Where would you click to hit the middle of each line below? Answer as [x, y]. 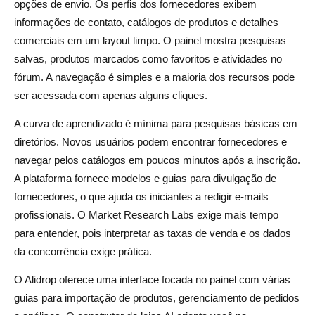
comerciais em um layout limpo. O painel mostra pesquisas [150, 40]
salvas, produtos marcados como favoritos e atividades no [148, 58]
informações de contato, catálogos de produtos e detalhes [146, 22]
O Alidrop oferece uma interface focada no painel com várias [152, 279]
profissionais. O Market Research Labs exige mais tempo [146, 214]
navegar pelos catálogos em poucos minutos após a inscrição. [157, 160]
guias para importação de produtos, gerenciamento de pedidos [157, 297]
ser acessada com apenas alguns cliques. [111, 95]
